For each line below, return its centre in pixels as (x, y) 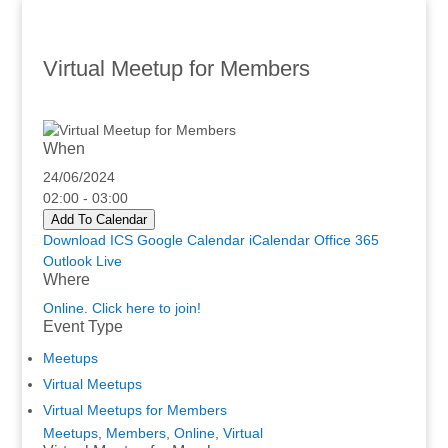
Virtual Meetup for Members (176, 68)
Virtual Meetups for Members (134, 410)
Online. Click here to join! (121, 308)
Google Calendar (190, 240)
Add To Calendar (98, 219)
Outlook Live (82, 261)
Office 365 (346, 240)
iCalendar (279, 240)
